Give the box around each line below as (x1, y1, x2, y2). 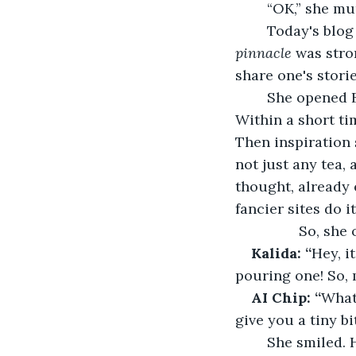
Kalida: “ (251, 243, 311, 262)
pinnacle (235, 43, 296, 62)
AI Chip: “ (251, 288, 321, 307)
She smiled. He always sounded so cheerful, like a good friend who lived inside (251, 332, 267, 351)
